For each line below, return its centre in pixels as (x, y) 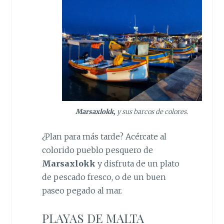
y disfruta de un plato (137, 164)
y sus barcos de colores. (152, 111)
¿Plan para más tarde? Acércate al (104, 137)
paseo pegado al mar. (82, 191)
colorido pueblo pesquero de (97, 150)
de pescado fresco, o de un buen (104, 177)
